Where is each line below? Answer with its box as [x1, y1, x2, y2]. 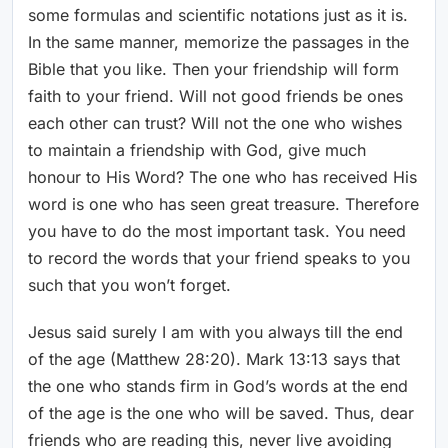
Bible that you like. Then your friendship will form [28, 59, 399, 80]
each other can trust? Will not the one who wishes [28, 113, 402, 134]
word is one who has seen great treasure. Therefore [28, 194, 419, 215]
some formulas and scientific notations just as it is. [28, 5, 408, 26]
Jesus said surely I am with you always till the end [28, 322, 403, 343]
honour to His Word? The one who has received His [28, 167, 417, 188]
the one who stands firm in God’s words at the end [28, 376, 408, 397]
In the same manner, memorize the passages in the [28, 32, 409, 53]
